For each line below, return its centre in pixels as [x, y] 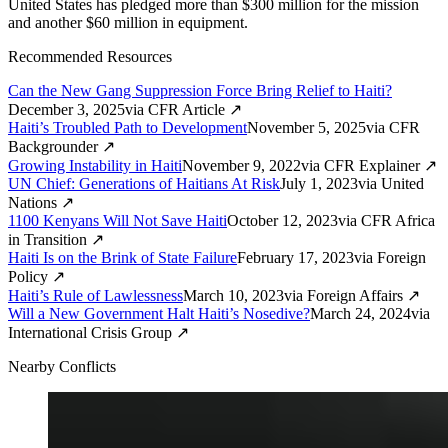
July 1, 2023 [319, 184]
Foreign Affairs [355, 296]
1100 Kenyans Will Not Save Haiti [117, 221]
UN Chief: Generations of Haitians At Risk [144, 184]
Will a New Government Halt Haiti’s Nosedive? [159, 314]
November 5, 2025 [306, 128]
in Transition [47, 240]
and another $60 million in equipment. [128, 23]
